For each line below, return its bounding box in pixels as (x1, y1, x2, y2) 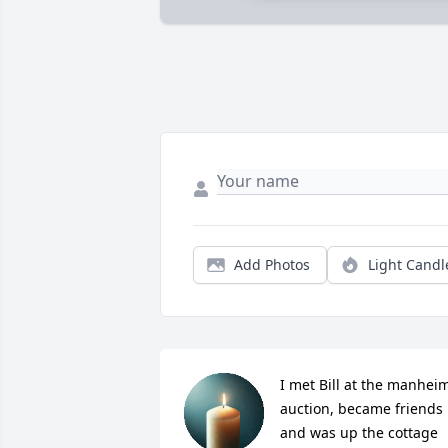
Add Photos (234, 255, 310, 275)
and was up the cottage (280, 423, 438, 443)
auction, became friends (280, 399, 443, 419)
